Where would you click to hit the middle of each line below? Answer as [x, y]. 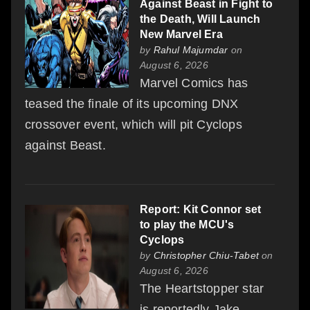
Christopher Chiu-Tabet [206, 255]
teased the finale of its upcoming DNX [132, 103]
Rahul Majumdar [191, 49]
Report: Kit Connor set [201, 209]
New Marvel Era [181, 34]
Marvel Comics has [194, 83]
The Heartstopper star [202, 288]
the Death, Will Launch [200, 19]
